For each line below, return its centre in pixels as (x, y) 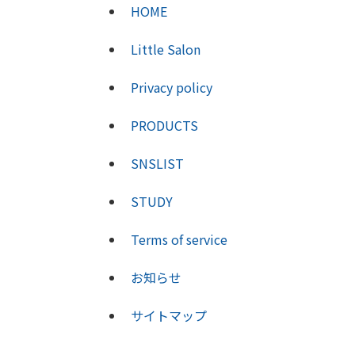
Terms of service (179, 239)
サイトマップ (169, 315)
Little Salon (166, 49)
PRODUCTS (164, 125)
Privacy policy (172, 87)
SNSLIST (157, 163)
